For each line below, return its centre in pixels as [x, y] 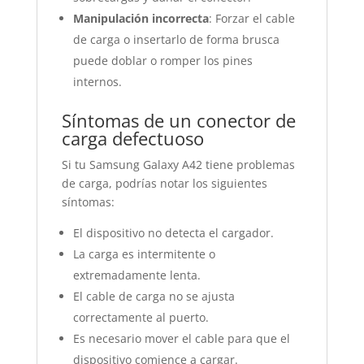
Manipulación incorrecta [141, 18]
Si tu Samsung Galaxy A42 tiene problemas [178, 165]
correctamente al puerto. [141, 317]
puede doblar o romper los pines [162, 61]
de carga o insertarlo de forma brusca [176, 39]
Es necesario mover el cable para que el [181, 338]
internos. [97, 82]
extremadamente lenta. [136, 275]
